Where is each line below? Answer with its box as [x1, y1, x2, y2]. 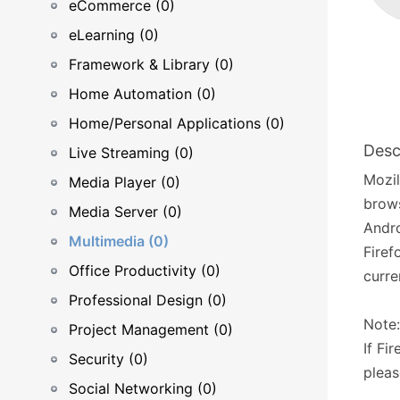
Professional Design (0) [69, 291, 227, 309]
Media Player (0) [69, 173, 180, 191]
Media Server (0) [69, 203, 182, 221]
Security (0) [69, 350, 148, 368]
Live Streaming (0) [69, 144, 194, 162]
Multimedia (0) [69, 232, 169, 250]
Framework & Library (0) [69, 55, 234, 73]
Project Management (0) [69, 321, 233, 338]
